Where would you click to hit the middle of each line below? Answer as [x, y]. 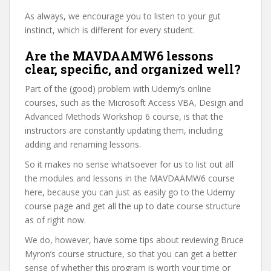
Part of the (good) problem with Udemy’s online [118, 89]
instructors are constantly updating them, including [124, 130]
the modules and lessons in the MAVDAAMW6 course [130, 178]
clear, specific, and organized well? [133, 69]
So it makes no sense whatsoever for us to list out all [129, 164]
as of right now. [55, 220]
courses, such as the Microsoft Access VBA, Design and [134, 103]
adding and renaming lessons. [83, 144]
